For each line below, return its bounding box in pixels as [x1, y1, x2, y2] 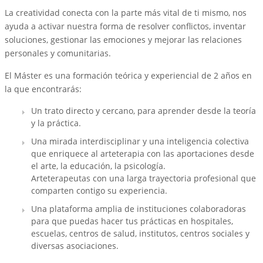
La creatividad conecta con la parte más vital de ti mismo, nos [5, 6, 247, 18]
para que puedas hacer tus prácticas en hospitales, [31, 215, 233, 227]
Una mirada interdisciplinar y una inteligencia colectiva [31, 135, 249, 147]
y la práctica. [31, 117, 81, 129]
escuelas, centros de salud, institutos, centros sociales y [31, 227, 249, 239]
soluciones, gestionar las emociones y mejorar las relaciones [5, 33, 242, 45]
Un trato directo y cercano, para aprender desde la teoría [31, 104, 256, 116]
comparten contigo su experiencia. [31, 184, 167, 196]
